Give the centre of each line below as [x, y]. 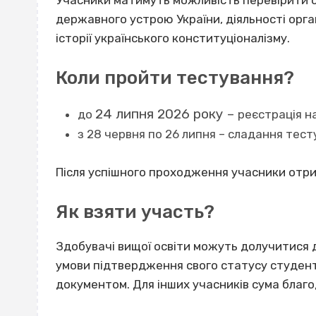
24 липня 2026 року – [166, 114]
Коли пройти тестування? [175, 78]
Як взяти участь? [135, 212]
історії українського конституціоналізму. [173, 38]
